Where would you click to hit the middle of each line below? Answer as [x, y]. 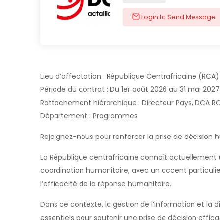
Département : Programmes [89, 116]
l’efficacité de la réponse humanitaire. [106, 184]
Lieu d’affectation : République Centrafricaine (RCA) [130, 76]
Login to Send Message [178, 17]
